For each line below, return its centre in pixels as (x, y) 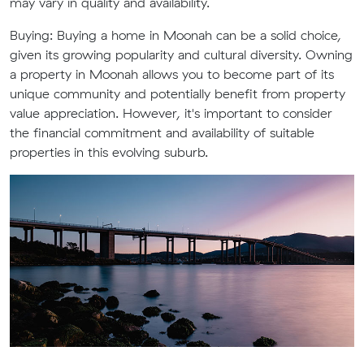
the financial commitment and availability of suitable (162, 132)
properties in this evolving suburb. (109, 152)
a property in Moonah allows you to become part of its (172, 74)
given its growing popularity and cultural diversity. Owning (181, 54)
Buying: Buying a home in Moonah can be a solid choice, (175, 35)
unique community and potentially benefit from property (178, 93)
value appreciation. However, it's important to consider (171, 113)
